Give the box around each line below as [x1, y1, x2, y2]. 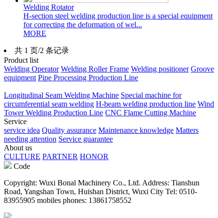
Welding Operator [4, 64, 59, 73]
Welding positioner [131, 64, 189, 73]
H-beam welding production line [96, 99, 196, 108]
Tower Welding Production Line [4, 108, 103, 117]
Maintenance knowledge [98, 126, 174, 134]
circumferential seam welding [4, 99, 94, 108]
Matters [176, 126, 199, 134]
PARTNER [42, 152, 78, 161]
